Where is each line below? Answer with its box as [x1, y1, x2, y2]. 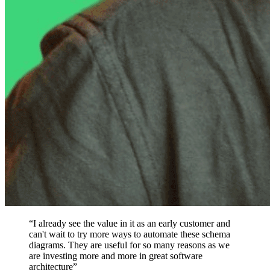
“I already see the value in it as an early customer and [29, 218, 230, 228]
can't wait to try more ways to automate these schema [29, 228, 230, 239]
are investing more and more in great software [29, 250, 202, 261]
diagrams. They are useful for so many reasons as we [29, 239, 230, 250]
